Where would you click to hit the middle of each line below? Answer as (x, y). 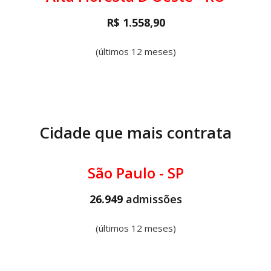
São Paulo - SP (135, 173)
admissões (154, 199)
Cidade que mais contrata (135, 132)
